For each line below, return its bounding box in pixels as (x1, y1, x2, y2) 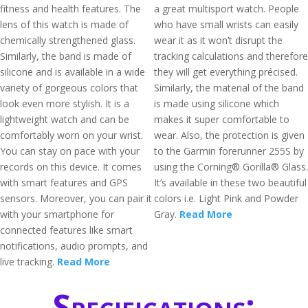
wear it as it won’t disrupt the (154, 34, 283, 47)
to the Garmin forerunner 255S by (154, 144, 304, 157)
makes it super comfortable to (154, 113, 289, 126)
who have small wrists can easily (154, 18, 298, 31)
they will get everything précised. (154, 65, 298, 78)
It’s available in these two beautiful (154, 176, 307, 189)
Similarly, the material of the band (154, 81, 304, 94)
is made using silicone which (154, 97, 279, 110)
